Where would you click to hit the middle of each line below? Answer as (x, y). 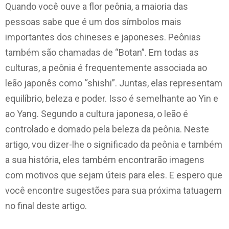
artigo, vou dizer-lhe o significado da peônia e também (114, 144)
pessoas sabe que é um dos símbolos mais (93, 22)
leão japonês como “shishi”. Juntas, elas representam (114, 83)
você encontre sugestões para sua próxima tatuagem (113, 190)
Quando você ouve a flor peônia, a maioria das (97, 6)
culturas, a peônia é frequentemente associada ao (106, 68)
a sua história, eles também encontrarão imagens (105, 160)
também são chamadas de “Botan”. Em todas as (102, 52)
